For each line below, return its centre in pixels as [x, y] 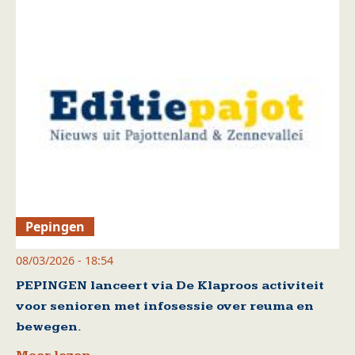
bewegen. [49, 326]
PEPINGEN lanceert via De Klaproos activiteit [170, 285]
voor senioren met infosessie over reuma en [165, 306]
